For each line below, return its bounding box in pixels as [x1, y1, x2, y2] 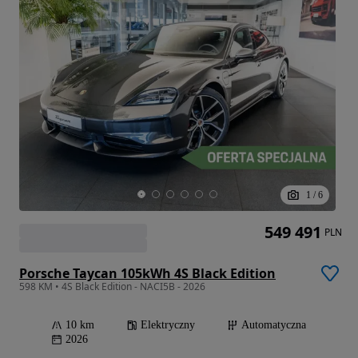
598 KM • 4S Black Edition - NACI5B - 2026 [19, 280, 205, 294]
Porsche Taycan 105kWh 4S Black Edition [19, 265, 276, 283]
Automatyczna [241, 319, 306, 332]
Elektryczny [141, 319, 195, 332]
